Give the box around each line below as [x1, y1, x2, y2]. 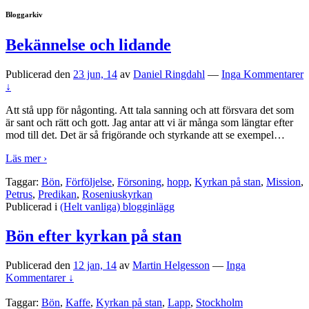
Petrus [6, 188, 32, 200]
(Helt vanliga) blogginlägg [60, 200, 175, 212]
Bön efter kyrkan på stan [6, 226, 181, 245]
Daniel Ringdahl [133, 68, 205, 80]
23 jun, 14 [73, 68, 117, 80]
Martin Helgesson [132, 259, 210, 271]
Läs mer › [6, 152, 47, 164]
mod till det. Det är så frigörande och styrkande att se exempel [6, 128, 274, 141]
